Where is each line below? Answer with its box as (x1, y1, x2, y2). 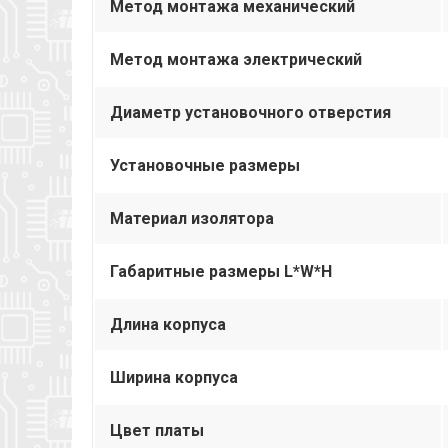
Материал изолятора (110, 208, 274, 228)
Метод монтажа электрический (110, 49, 362, 69)
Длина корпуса (110, 314, 226, 334)
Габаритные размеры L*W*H (110, 261, 332, 281)
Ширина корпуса (110, 367, 238, 387)
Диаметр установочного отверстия (110, 102, 391, 122)
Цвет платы (110, 420, 204, 440)
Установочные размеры (110, 155, 300, 175)
